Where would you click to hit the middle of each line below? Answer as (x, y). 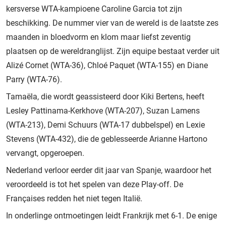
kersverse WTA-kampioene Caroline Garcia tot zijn (94, 9)
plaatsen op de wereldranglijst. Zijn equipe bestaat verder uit (113, 51)
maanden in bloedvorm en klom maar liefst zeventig (98, 37)
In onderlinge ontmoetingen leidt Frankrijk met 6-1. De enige (111, 215)
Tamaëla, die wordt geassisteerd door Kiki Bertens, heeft (105, 96)
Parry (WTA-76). (34, 79)
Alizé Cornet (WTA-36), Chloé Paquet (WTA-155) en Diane (107, 65)
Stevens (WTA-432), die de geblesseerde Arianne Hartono (107, 139)
